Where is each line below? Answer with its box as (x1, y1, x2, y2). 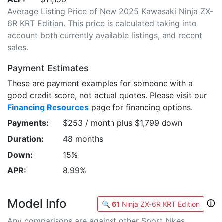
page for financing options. (89, 102, 193, 112)
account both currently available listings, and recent (7, 30, 202, 40)
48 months (63, 134, 103, 144)
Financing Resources (7, 102, 89, 112)
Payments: (7, 118, 49, 128)
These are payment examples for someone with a (7, 78, 193, 88)
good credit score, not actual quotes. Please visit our (7, 90, 207, 100)
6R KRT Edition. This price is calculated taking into (7, 18, 197, 28)
